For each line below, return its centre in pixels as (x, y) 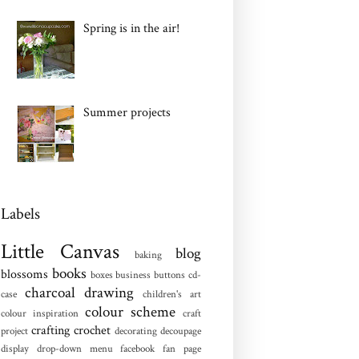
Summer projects (127, 112)
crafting (50, 330)
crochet (92, 330)
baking (149, 254)
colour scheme (130, 312)
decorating (136, 331)
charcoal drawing (79, 292)
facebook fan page (161, 348)
